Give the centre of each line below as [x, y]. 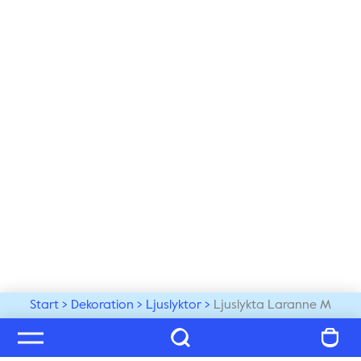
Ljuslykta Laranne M [272, 305]
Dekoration [102, 305]
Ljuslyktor [174, 305]
